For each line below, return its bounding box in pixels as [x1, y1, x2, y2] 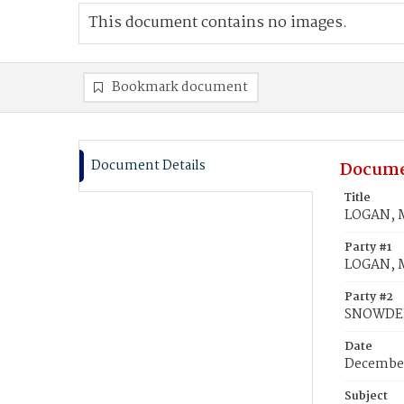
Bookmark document [112, 77, 248, 98]
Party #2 [344, 288, 393, 307]
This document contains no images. [88, 11, 347, 35]
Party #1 [344, 238, 391, 257]
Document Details [91, 155, 206, 177]
